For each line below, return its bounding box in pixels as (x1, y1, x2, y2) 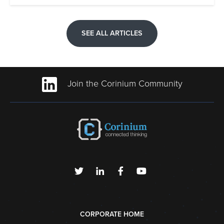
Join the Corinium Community (64, 78, 182, 89)
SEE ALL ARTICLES (81, 28, 142, 37)
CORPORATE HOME (80, 210, 144, 219)
